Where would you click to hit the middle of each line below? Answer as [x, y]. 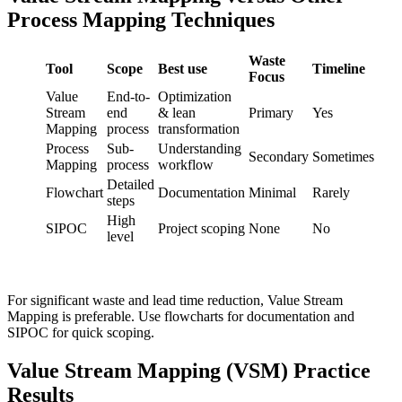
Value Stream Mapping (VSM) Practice [189, 370]
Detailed [131, 184]
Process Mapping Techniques [141, 20]
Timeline [339, 68]
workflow [186, 164]
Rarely [331, 192]
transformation [199, 128]
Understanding [200, 148]
